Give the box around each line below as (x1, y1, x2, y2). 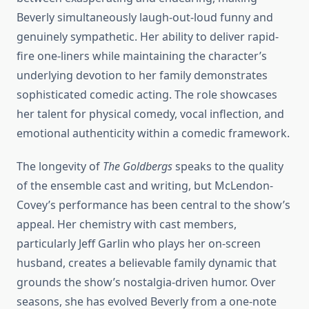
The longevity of (17, 159, 103, 175)
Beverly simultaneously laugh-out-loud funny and (17, 10, 273, 26)
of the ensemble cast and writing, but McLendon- (17, 178, 273, 194)
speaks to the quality (172, 159, 283, 175)
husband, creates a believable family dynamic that (17, 255, 277, 271)
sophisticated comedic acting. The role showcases (17, 87, 277, 103)
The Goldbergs (103, 159, 172, 175)
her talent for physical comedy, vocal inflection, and (17, 106, 284, 122)
